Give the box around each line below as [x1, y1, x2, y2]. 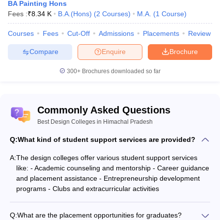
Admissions [99, 29, 134, 37]
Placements [143, 29, 179, 37]
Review [188, 29, 211, 37]
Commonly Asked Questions [37, 104, 170, 115]
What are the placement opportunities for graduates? [17, 211, 182, 219]
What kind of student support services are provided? [18, 135, 195, 143]
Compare [29, 48, 58, 56]
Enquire [102, 48, 126, 56]
